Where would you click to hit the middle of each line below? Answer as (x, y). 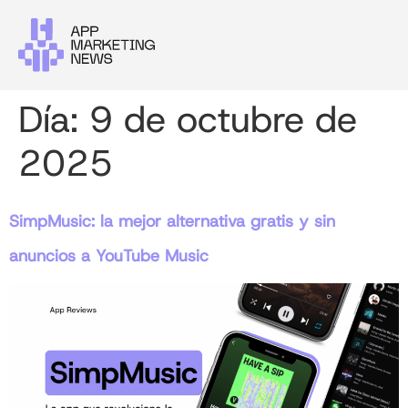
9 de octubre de (223, 120)
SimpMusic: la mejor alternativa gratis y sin (172, 222)
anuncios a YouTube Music (109, 256)
